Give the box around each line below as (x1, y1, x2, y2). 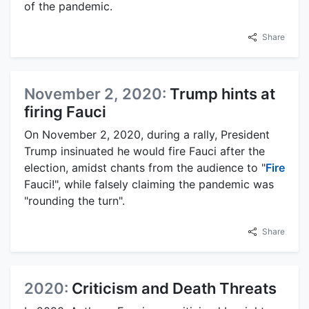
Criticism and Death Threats (72, 279, 277, 298)
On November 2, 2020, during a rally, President (24, 128, 270, 142)
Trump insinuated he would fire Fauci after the (24, 144, 265, 159)
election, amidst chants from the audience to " (24, 161, 266, 175)
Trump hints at (170, 85, 275, 103)
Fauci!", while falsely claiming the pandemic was (24, 177, 274, 192)
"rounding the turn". (24, 194, 125, 208)
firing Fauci (24, 103, 106, 121)
